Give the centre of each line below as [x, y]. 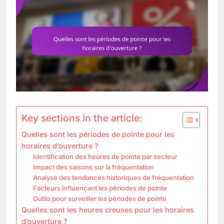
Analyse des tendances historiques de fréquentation [113, 177]
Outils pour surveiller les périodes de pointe [99, 198]
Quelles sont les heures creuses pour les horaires [108, 209]
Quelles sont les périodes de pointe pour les [98, 134]
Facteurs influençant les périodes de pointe [100, 188]
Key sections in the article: [82, 118]
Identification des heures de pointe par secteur [105, 156]
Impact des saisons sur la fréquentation [93, 167]
